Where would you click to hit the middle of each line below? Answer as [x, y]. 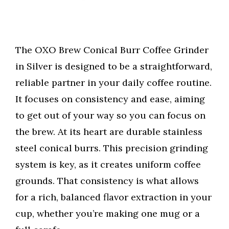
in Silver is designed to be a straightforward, [114, 66]
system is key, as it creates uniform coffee [108, 165]
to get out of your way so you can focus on [110, 116]
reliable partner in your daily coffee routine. [113, 83]
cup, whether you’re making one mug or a [108, 214]
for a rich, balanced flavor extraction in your [113, 197]
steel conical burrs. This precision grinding [112, 148]
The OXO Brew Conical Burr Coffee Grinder [112, 50]
